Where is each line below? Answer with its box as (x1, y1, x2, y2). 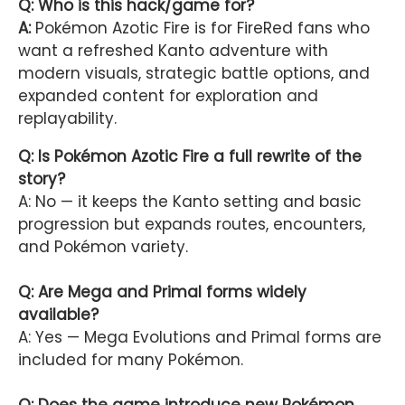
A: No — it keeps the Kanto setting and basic (18, 191, 362, 213)
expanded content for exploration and (18, 85, 318, 108)
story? (18, 168, 65, 191)
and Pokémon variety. (18, 236, 188, 259)
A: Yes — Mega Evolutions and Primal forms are (18, 326, 381, 349)
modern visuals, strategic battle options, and (18, 62, 370, 85)
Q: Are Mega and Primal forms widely (18, 281, 306, 304)
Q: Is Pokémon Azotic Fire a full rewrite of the (18, 146, 362, 168)
